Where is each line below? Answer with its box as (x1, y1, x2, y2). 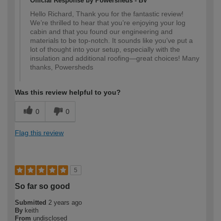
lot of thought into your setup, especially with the (30, 45, 180, 54)
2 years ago (48, 199, 82, 207)
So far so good (15, 182, 70, 191)
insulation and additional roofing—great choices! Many (30, 54, 199, 63)
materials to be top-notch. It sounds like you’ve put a (30, 37, 193, 45)
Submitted (15, 199, 48, 207)
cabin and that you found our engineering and (30, 28, 173, 36)
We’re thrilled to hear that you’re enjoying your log (30, 19, 185, 27)
